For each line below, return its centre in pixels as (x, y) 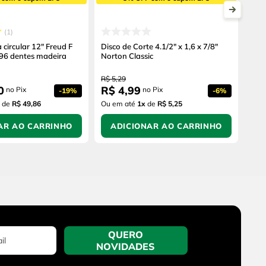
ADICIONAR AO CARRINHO (166, 126)
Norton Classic (127, 56)
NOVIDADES (126, 247)
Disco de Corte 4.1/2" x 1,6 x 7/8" (159, 47)
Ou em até (119, 104)
